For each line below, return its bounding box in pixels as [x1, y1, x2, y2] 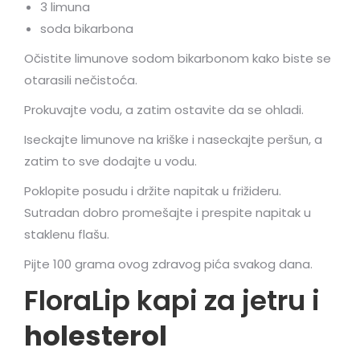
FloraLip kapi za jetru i [24, 281, 320, 320]
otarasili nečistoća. [24, 72, 137, 88]
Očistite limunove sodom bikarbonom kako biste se [24, 50, 331, 67]
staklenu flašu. [24, 226, 109, 243]
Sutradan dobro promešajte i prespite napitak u [24, 204, 311, 221]
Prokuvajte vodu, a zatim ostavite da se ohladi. [24, 101, 304, 118]
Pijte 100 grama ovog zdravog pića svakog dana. [24, 256, 313, 272]
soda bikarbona [40, 20, 133, 37]
